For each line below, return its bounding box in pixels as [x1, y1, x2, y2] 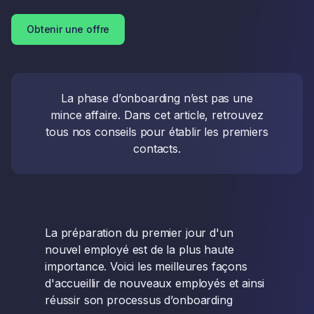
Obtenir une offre [27, 23, 110, 35]
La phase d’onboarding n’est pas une [61, 91, 253, 105]
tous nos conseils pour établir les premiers [46, 125, 268, 139]
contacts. [133, 142, 181, 156]
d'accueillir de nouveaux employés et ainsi [45, 276, 265, 290]
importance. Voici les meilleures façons [45, 259, 247, 273]
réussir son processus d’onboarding [45, 293, 233, 307]
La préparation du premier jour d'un [45, 226, 233, 240]
